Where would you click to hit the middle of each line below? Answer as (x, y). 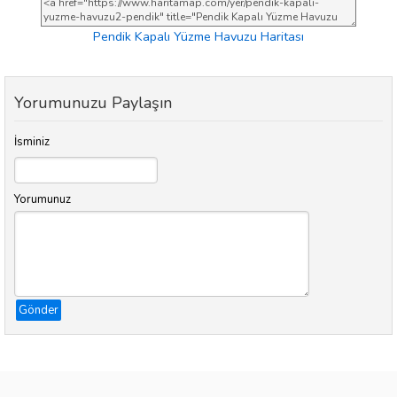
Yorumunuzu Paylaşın (93, 103)
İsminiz (32, 142)
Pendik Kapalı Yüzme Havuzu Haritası (198, 36)
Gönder (39, 311)
